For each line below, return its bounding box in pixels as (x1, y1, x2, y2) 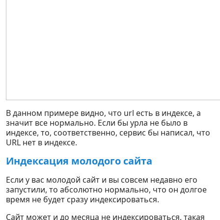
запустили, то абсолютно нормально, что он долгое (6, 184, 207, 195)
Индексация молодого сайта (6, 154, 152, 167)
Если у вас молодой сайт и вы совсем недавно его (6, 174, 197, 185)
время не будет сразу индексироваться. (6, 194, 159, 205)
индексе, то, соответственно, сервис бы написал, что (6, 127, 210, 138)
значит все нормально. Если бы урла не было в (6, 117, 188, 128)
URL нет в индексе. (6, 137, 77, 148)
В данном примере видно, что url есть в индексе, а (6, 108, 201, 118)
